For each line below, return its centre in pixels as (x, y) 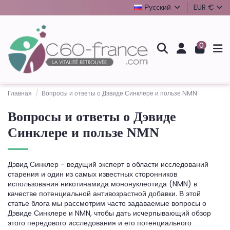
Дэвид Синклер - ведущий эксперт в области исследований (108, 165)
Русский (157, 7)
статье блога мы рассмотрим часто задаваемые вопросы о (107, 204)
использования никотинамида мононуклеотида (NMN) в (102, 184)
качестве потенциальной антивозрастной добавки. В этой (104, 194)
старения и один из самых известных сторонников (92, 174)
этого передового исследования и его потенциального (100, 223)
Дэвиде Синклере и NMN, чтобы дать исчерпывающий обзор (109, 213)
